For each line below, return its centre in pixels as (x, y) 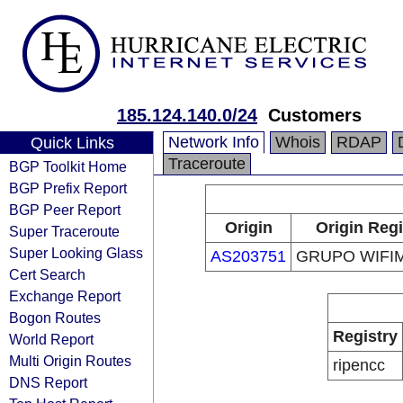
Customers (315, 115)
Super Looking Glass (76, 253)
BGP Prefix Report (68, 188)
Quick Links (72, 143)
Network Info (214, 142)
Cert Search (47, 274)
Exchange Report (65, 296)
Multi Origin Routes (70, 361)
